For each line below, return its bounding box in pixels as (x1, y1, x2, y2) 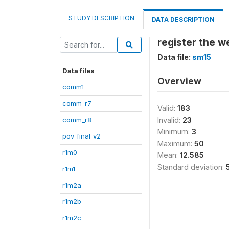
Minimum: (157, 127, 192, 136)
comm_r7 (62, 99, 91, 107)
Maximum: (157, 139, 194, 148)
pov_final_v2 (62, 132, 101, 140)
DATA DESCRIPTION (152, 16, 215, 24)
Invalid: (157, 116, 182, 124)
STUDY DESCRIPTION (68, 14, 134, 22)
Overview (157, 76, 201, 86)
